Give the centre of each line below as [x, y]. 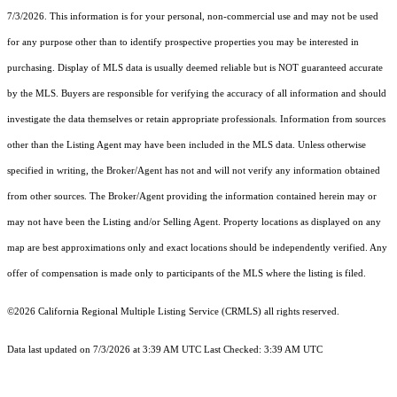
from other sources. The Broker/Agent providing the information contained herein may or [192, 197]
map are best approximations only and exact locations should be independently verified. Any [197, 248]
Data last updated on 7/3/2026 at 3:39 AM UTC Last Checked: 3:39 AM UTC [165, 350]
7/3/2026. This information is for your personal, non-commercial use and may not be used [193, 17]
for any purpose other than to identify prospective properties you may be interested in [183, 43]
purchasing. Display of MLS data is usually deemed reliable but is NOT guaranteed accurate [195, 68]
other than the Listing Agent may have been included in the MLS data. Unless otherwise [187, 145]
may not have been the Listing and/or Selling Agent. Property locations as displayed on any [194, 222]
